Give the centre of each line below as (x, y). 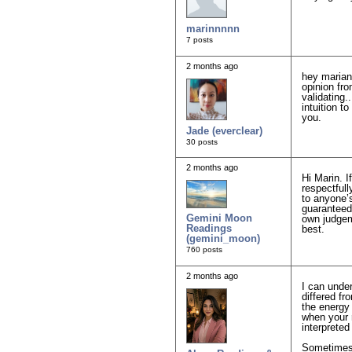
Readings (209, 229)
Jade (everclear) (224, 130)
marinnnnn (213, 28)
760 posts (204, 250)
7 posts (200, 39)
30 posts (202, 141)
